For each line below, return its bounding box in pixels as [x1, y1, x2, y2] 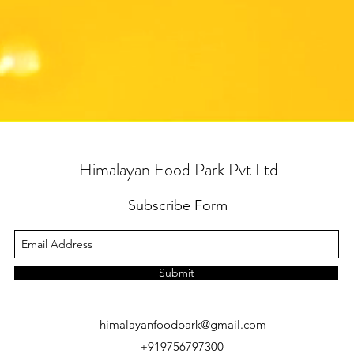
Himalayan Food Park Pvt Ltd [79, 157, 278, 182]
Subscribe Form [128, 197, 228, 214]
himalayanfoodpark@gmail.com [100, 317, 266, 332]
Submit [158, 265, 194, 280]
